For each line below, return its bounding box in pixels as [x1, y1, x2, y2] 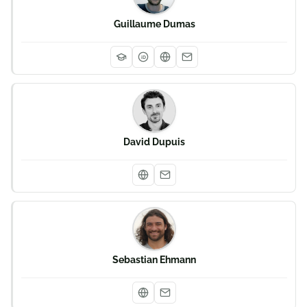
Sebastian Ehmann [112, 254, 196, 265]
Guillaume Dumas [113, 19, 195, 29]
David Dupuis [123, 136, 185, 147]
